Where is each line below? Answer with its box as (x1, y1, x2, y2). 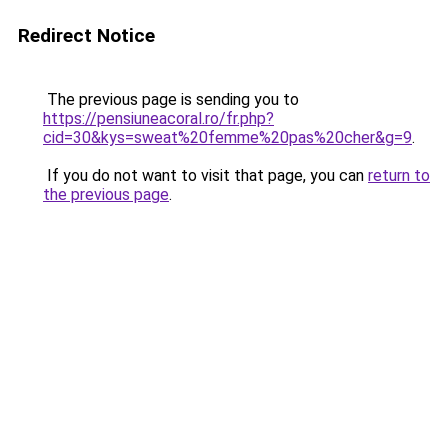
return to (368, 166, 430, 185)
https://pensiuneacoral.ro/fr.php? (43, 109, 274, 128)
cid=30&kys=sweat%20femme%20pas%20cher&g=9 (43, 128, 412, 147)
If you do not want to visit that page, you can (43, 166, 368, 185)
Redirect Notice (18, 24, 155, 47)
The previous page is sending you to (43, 90, 299, 109)
